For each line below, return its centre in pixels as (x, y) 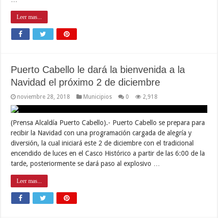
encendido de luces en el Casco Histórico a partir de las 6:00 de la (108, 153)
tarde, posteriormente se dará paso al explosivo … (86, 163)
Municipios (98, 97)
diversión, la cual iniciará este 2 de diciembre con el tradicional (102, 143)
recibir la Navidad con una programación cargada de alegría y (101, 133)
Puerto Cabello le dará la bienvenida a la (98, 69)
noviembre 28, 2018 (44, 97)
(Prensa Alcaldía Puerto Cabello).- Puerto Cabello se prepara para (108, 122)
